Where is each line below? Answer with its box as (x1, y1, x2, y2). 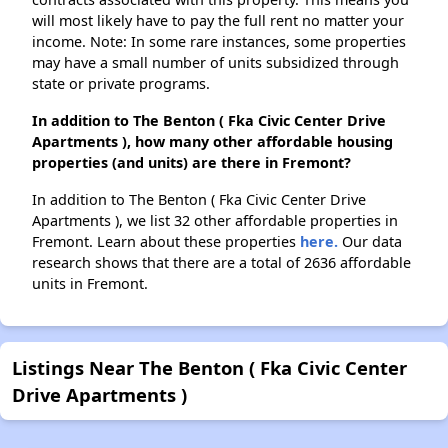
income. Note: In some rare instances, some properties (32, 32, 406, 52)
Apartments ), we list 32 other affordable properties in (32, 211, 398, 231)
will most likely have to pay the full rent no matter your (32, 11, 404, 31)
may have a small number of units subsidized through (32, 53, 399, 73)
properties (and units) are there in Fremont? (32, 153, 351, 173)
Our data (338, 232, 402, 252)
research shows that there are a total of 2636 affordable (32, 253, 411, 273)
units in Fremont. (32, 274, 148, 294)
